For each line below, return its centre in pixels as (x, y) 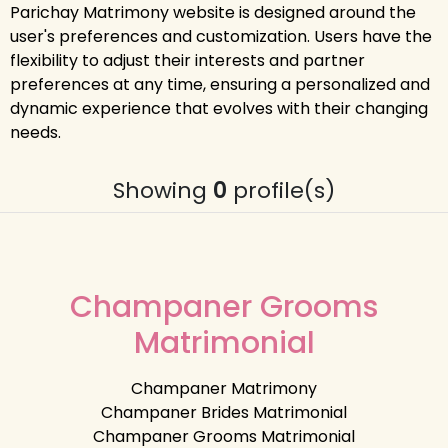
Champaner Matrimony (224, 388)
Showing (163, 190)
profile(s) (281, 190)
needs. (35, 132)
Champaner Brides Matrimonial (224, 412)
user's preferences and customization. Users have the (221, 36)
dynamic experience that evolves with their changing (219, 108)
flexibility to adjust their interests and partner (187, 60)
